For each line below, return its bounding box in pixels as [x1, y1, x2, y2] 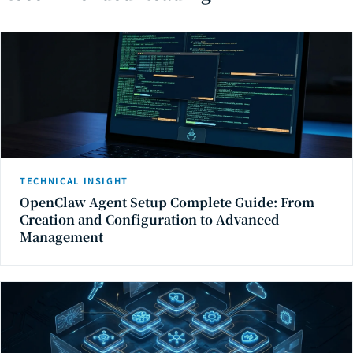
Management [20, 228, 103, 247]
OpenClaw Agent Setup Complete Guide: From [20, 193, 314, 212]
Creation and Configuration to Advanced [20, 210, 280, 229]
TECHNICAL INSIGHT [20, 174, 129, 188]
